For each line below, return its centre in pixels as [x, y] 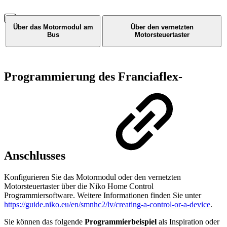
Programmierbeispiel [121, 221]
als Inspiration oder [188, 221]
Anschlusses [36, 155]
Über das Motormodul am [53, 27]
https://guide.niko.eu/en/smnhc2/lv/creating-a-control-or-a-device [107, 204]
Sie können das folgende [44, 221]
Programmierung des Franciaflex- [93, 76]
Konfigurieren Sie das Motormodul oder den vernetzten [92, 177]
